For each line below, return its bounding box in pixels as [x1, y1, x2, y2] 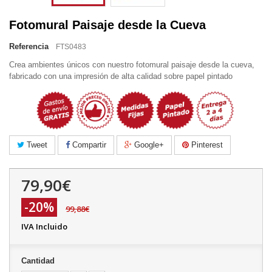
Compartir [70, 140, 106, 149]
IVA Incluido [21, 220, 67, 232]
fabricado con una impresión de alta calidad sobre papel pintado [9, 72, 233, 81]
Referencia [9, 42, 49, 51]
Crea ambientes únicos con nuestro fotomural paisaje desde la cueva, [9, 60, 254, 69]
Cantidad [21, 256, 55, 265]
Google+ [132, 140, 164, 149]
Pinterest [189, 140, 223, 149]
